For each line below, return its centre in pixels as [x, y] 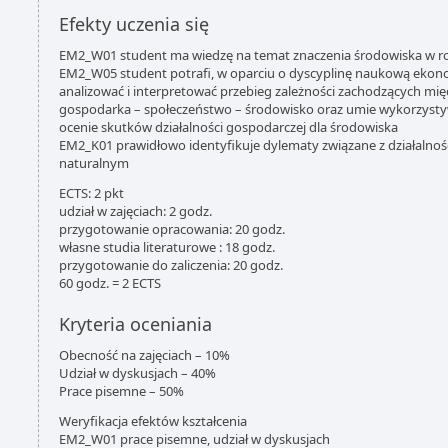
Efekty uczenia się [134, 24]
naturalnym [94, 163]
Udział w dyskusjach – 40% [137, 373]
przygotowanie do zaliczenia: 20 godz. [171, 265]
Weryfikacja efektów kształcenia [153, 421]
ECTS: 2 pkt [91, 193]
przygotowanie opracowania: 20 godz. [172, 229]
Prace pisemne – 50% [121, 391]
